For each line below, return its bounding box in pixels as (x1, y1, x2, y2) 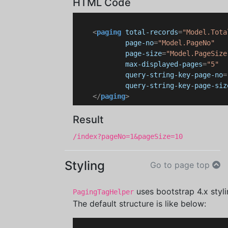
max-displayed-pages (125, 60, 203, 68)
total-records (125, 28, 178, 36)
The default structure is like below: (73, 198, 206, 209)
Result (73, 113, 103, 126)
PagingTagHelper (73, 188, 134, 196)
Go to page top (150, 160, 212, 170)
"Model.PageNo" (158, 39, 215, 47)
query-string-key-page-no (125, 71, 223, 79)
